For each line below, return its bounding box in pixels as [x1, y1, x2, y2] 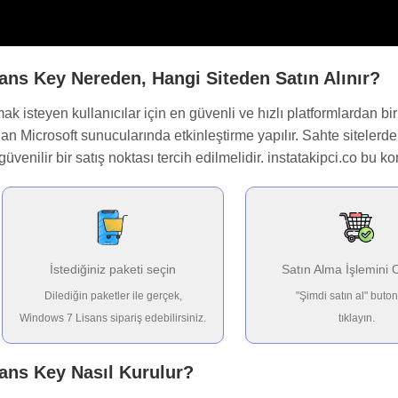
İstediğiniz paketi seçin [50, 262, 176, 277]
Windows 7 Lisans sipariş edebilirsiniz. [20, 312, 206, 325]
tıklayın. [338, 312, 375, 325]
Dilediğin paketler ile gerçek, [44, 290, 182, 303]
